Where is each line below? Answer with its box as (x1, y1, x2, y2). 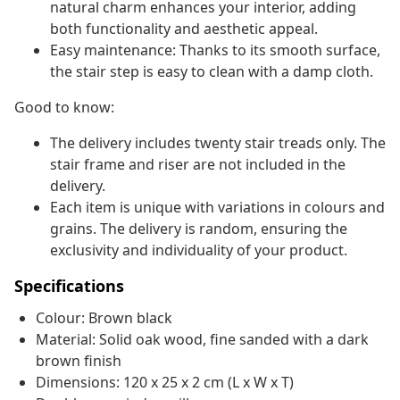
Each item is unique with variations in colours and (50, 197, 385, 218)
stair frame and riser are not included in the (50, 154, 346, 175)
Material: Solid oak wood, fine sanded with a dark (36, 329, 369, 350)
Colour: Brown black (36, 308, 172, 329)
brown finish (36, 351, 121, 371)
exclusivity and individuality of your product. (50, 240, 347, 261)
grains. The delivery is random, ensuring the (50, 219, 347, 239)
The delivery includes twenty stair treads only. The (50, 133, 386, 154)
